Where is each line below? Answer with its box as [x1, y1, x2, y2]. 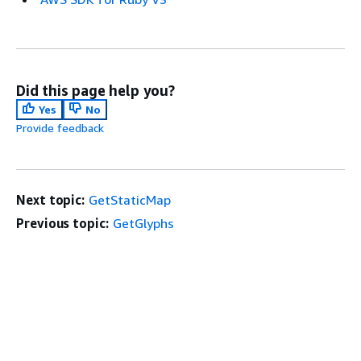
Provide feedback [16, 120, 104, 135]
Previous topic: [16, 214, 109, 231]
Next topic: [16, 191, 85, 208]
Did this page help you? [16, 81, 175, 99]
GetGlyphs [112, 214, 174, 231]
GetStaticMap [89, 191, 172, 208]
